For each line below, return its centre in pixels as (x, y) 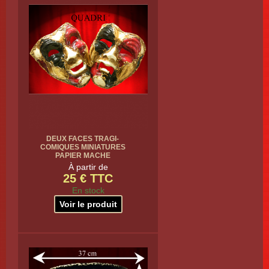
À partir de (88, 167)
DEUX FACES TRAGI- (83, 139)
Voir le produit (88, 204)
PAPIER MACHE (83, 156)
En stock (88, 190)
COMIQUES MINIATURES (83, 147)
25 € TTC (88, 178)
